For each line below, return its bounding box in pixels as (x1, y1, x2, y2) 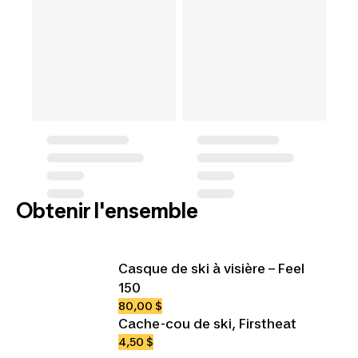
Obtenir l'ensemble (16, 197, 198, 223)
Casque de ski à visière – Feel (118, 260, 304, 276)
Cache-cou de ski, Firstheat (118, 315, 296, 332)
